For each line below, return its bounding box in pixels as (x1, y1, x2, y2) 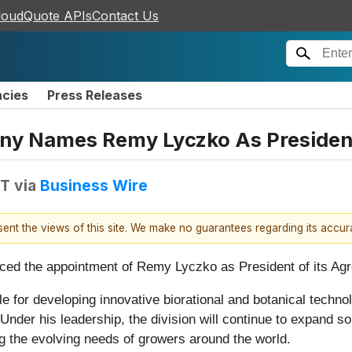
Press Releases (47, 87, 142, 103)
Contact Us (92, 8, 159, 24)
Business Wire (40, 175, 148, 195)
